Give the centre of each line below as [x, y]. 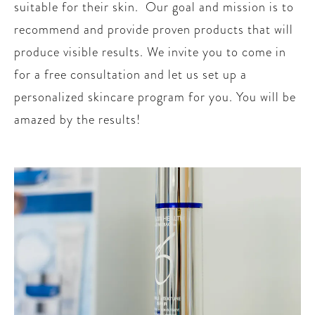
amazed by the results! [77, 120]
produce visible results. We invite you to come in [150, 52]
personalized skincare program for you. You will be [155, 97]
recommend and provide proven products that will [154, 30]
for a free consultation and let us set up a [130, 75]
